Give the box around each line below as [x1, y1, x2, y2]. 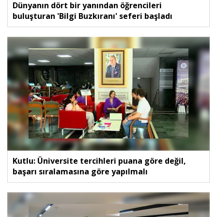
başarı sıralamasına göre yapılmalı [13, 166, 148, 177]
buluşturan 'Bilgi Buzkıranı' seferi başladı [13, 10, 172, 21]
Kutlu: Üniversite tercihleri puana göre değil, [13, 155, 186, 166]
